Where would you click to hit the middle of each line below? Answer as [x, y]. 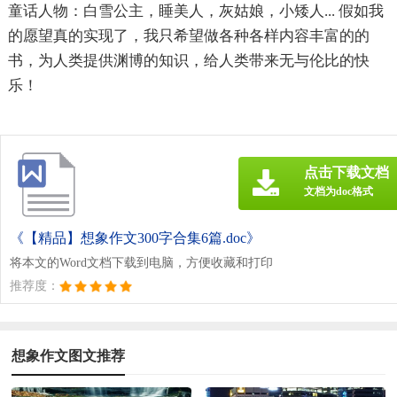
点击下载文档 [346, 172]
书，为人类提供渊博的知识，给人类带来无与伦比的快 [188, 60]
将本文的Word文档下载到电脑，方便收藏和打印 [141, 262]
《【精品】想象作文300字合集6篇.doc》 [135, 237]
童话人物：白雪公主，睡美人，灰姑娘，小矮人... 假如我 [195, 11]
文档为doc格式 [339, 191]
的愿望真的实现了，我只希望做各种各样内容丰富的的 [188, 35]
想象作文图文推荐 [69, 355]
